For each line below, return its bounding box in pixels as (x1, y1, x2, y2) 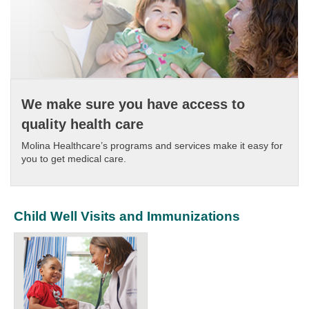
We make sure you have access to (21, 96, 245, 112)
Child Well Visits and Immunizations (14, 208, 240, 223)
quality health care (21, 116, 143, 132)
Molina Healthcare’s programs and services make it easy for (21, 139, 283, 151)
